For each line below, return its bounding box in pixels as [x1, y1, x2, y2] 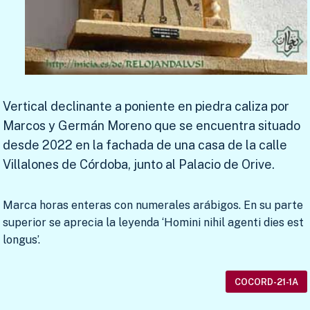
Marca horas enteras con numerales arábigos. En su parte [3, 199, 303, 212]
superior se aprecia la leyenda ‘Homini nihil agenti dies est [3, 216, 304, 230]
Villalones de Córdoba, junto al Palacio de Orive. [3, 157, 275, 172]
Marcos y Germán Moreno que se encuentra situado [3, 118, 300, 134]
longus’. [3, 233, 40, 247]
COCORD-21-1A [235, 276, 299, 287]
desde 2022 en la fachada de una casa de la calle [3, 138, 287, 153]
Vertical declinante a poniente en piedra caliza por [3, 99, 289, 114]
